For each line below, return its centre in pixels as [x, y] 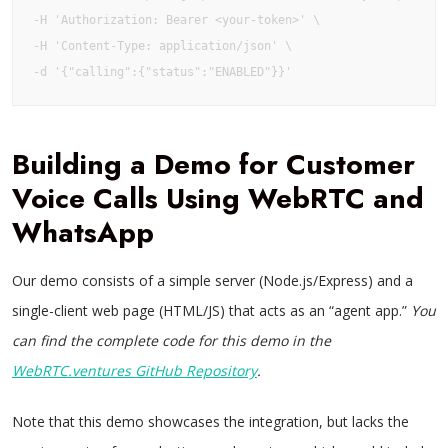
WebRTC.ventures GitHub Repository [134, 370]
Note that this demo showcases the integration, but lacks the [210, 421]
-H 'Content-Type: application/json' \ [162, 46]
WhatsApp [83, 232]
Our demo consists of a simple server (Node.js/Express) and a [212, 280]
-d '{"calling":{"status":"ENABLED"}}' [162, 72]
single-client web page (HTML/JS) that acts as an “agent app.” [211, 310]
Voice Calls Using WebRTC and [218, 198]
